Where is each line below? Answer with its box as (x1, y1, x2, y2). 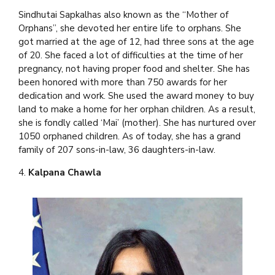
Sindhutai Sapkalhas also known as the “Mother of (18, 9, 228, 21)
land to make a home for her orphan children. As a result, (18, 103, 255, 116)
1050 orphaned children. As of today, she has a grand (18, 130, 241, 143)
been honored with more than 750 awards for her (18, 76, 227, 89)
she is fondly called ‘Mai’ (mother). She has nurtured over (18, 117, 256, 130)
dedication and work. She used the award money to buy (18, 90, 254, 103)
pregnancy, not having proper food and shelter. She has (18, 63, 250, 76)
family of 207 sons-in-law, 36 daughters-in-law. (18, 144, 215, 157)
